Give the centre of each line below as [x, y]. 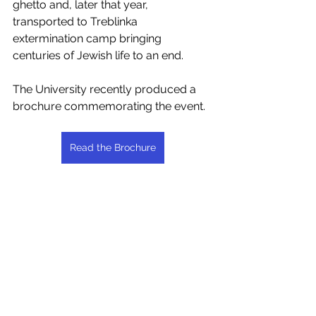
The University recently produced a [106, 89]
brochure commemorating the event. [109, 106]
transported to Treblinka [77, 22]
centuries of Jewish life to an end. [98, 55]
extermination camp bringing [89, 38]
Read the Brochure [113, 147]
